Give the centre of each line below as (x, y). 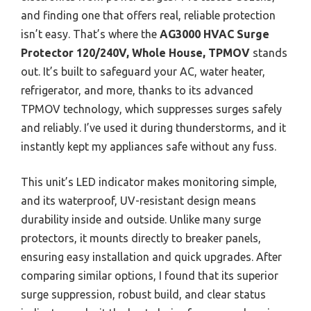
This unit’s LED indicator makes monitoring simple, (149, 182)
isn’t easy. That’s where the (90, 34)
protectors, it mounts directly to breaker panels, (141, 238)
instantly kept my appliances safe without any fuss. (149, 146)
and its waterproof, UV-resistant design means (138, 200)
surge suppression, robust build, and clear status (143, 294)
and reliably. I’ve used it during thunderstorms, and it (153, 127)
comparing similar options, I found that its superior (150, 275)
